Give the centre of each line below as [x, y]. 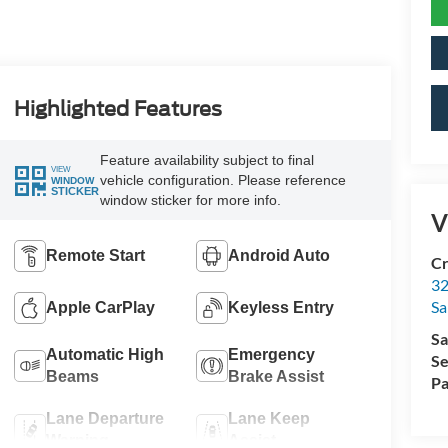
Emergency [272, 354]
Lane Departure [104, 418]
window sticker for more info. [190, 200]
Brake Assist [276, 376]
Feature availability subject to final [206, 160]
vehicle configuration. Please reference [222, 180]
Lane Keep [269, 418]
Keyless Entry [281, 307]
